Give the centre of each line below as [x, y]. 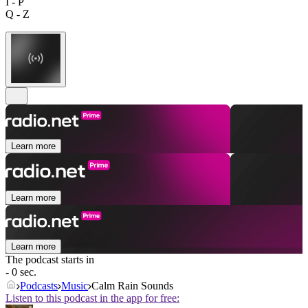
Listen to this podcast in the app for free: [92, 298]
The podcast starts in [50, 260]
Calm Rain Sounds [132, 286]
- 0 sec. [21, 272]
